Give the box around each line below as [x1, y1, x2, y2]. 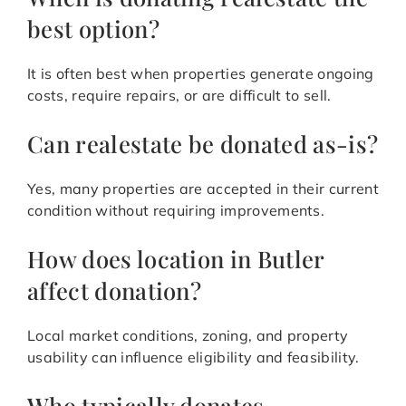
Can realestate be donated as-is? [27, 128, 379, 159]
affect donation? [27, 275, 202, 306]
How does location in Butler [27, 243, 324, 275]
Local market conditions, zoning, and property [27, 326, 349, 345]
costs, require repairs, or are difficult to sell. [27, 86, 332, 105]
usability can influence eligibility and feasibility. [27, 348, 360, 367]
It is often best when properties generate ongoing [27, 64, 374, 83]
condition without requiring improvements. [27, 201, 325, 220]
